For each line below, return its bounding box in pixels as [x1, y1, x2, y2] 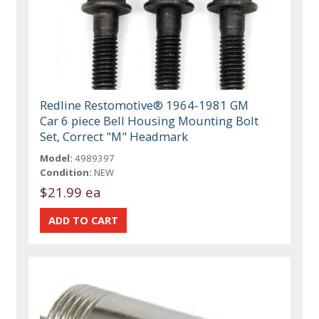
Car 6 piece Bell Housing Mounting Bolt [40, 112, 259, 129]
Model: [40, 151, 73, 164]
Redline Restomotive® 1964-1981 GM [40, 96, 249, 113]
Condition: [40, 165, 93, 179]
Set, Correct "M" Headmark [40, 127, 189, 145]
